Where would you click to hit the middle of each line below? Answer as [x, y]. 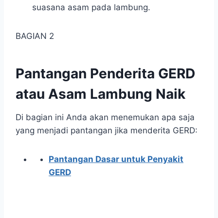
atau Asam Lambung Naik [100, 94]
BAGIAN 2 [35, 36]
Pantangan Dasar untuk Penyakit [116, 159]
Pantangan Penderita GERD [105, 74]
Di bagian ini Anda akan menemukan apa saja [105, 118]
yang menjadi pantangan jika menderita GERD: [107, 131]
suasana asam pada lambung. [91, 8]
